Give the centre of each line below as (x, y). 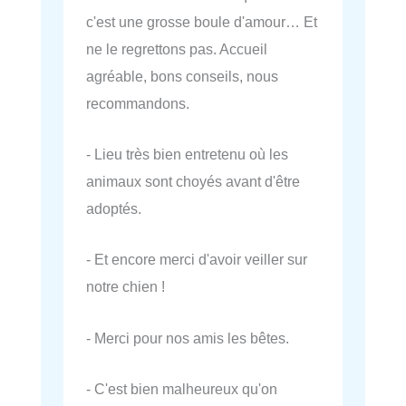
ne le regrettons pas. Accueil (177, 48)
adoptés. (114, 209)
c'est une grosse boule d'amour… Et (202, 21)
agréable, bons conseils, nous (182, 76)
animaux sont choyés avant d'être (193, 182)
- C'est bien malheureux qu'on (182, 388)
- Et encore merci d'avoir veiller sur (197, 260)
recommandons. (138, 103)
